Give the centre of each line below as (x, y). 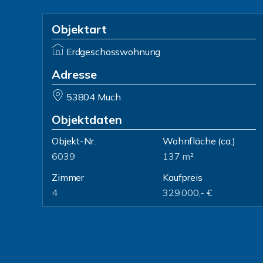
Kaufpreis (183, 177)
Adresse (74, 74)
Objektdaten (87, 119)
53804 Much (93, 97)
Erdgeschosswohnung (113, 52)
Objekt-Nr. (74, 141)
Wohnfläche (189, 141)
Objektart (79, 29)
